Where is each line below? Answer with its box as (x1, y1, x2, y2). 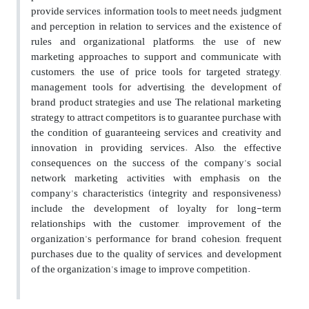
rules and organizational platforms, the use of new (31, 32, 281, 52)
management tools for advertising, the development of (31, 77, 281, 98)
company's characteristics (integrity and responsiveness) (31, 183, 281, 204)
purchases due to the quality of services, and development (31, 244, 281, 265)
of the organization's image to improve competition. (31, 259, 250, 280)
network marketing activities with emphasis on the (31, 168, 281, 189)
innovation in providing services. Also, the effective (31, 138, 281, 159)
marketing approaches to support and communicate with (31, 47, 281, 68)
